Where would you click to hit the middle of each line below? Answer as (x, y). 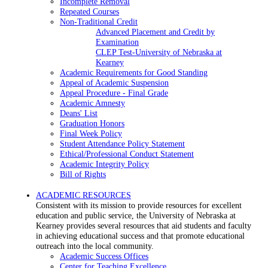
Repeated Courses (89, 12)
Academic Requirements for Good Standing (134, 73)
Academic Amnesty (92, 103)
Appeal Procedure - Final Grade (114, 93)
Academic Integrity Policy (104, 164)
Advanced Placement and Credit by (155, 32)
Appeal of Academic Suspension (114, 83)
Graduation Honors (92, 124)
